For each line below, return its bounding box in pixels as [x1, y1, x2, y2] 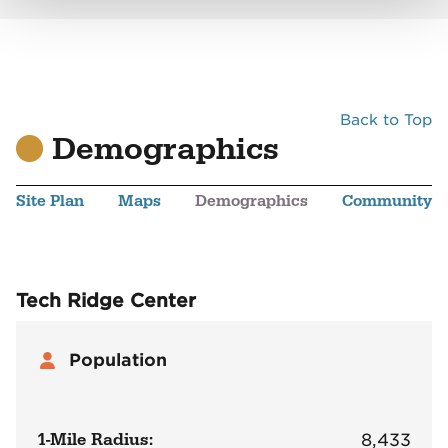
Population [69, 350, 168, 371]
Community [342, 191, 433, 212]
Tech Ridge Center [15, 289, 196, 313]
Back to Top [340, 111, 433, 129]
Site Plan [15, 191, 84, 212]
